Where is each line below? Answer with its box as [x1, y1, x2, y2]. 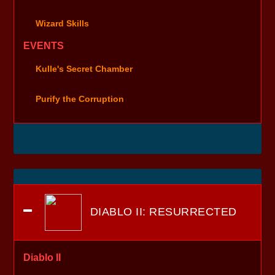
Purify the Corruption [36, 93, 125, 104]
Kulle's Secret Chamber [36, 63, 133, 74]
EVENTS [23, 40, 64, 51]
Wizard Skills [36, 18, 90, 28]
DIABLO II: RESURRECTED [87, 205, 237, 218]
